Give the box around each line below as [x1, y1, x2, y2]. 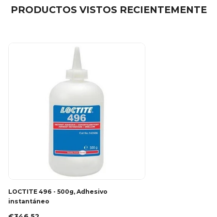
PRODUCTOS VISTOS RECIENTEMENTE [10, 3, 207, 15]
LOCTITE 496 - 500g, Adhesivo [8, 187, 108, 195]
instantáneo [8, 197, 49, 205]
